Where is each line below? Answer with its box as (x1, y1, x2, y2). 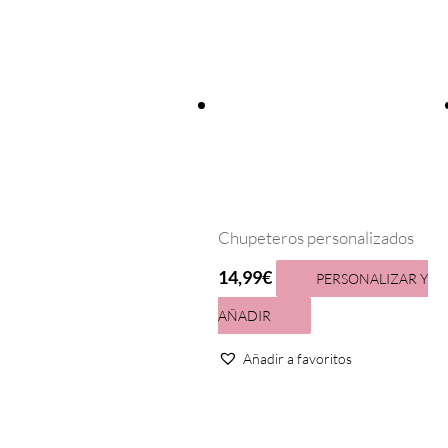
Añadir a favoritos (243, 349, 352, 367)
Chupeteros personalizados (218, 227, 414, 249)
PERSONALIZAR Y (316, 269, 428, 287)
